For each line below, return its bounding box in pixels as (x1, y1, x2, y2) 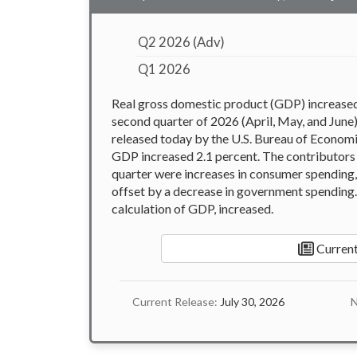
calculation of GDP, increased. (112, 200, 273, 216)
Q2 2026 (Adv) (138, 33, 226, 50)
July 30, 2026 (218, 294, 284, 308)
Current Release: (132, 294, 218, 308)
